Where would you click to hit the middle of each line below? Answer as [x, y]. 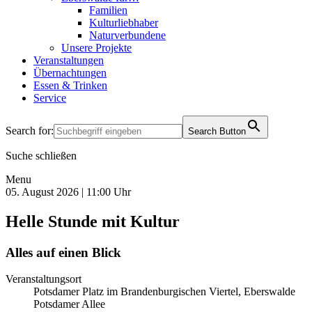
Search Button [217, 131]
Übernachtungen [70, 72]
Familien [108, 10]
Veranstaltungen [69, 60]
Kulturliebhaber [124, 22]
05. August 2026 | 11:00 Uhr [68, 192]
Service [50, 97]
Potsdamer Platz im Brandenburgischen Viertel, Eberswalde [164, 292]
